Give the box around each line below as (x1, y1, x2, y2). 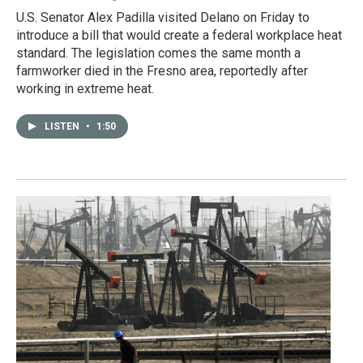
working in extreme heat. (16, 81, 154, 97)
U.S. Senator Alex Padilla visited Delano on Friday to (16, 10, 310, 26)
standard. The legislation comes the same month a (16, 45, 301, 62)
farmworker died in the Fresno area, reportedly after (16, 63, 308, 79)
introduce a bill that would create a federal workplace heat (16, 28, 342, 44)
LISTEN (45, 121, 82, 133)
